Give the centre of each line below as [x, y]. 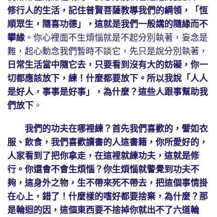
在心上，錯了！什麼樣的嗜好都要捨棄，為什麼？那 [108, 197]
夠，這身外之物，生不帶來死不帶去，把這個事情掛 [108, 183]
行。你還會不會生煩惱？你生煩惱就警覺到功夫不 [103, 170]
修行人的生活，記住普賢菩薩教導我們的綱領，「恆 [108, 11]
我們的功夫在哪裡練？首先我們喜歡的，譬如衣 [116, 129]
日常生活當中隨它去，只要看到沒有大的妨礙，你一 [108, 65]
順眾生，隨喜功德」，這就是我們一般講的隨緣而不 [108, 24]
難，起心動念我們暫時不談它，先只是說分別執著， [108, 52]
